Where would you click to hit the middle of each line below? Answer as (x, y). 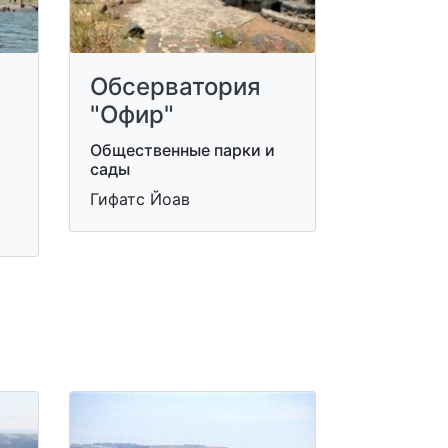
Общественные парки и (182, 150)
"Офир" (131, 114)
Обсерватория (175, 86)
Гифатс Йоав (139, 199)
